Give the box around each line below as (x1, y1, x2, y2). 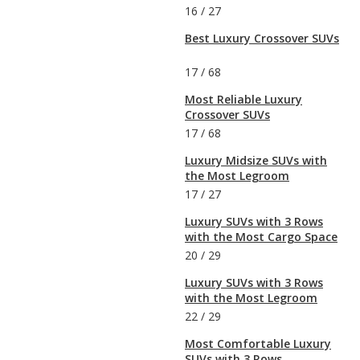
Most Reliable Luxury (185, 91, 302, 107)
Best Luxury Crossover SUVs (185, 30, 339, 46)
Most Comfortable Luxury (185, 335, 331, 351)
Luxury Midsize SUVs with (185, 152, 327, 168)
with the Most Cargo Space (185, 228, 337, 244)
